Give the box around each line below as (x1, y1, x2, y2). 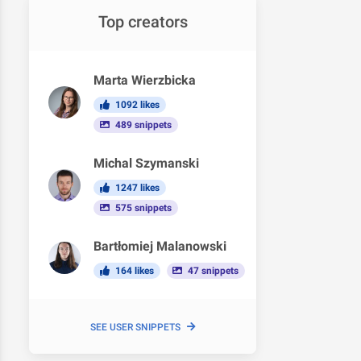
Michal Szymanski (93, 156, 199, 171)
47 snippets (185, 265, 239, 276)
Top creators (98, 12, 188, 31)
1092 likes (112, 99, 160, 110)
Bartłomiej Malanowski (93, 239, 226, 254)
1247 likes (112, 182, 160, 193)
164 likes (112, 265, 154, 276)
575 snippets (112, 202, 172, 214)
